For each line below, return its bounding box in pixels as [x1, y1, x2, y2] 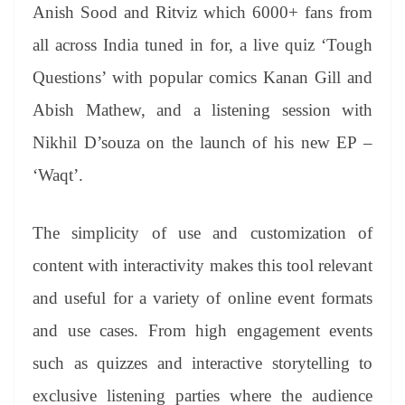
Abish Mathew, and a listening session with [33, 99, 372, 119]
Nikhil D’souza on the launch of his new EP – [33, 132, 372, 152]
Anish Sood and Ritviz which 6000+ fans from [33, 2, 372, 22]
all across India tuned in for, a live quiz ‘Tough [33, 34, 372, 54]
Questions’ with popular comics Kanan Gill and [33, 67, 372, 87]
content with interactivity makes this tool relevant [33, 256, 372, 276]
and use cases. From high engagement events [33, 321, 372, 341]
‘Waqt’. [33, 165, 83, 184]
